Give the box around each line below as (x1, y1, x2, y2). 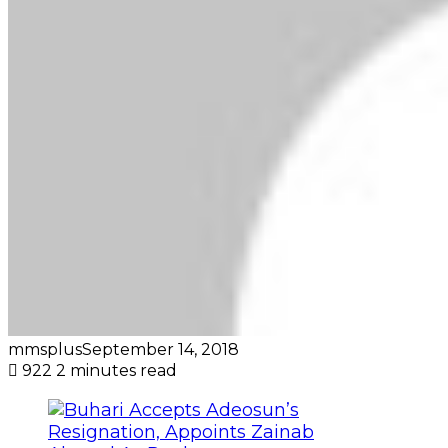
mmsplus (8, 339, 82, 359)
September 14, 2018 (82, 339, 239, 359)
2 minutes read (56, 360, 177, 380)
